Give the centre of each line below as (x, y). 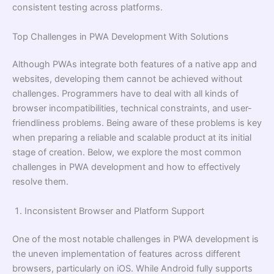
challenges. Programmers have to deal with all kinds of (125, 94)
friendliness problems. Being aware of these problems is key (137, 123)
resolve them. (40, 182)
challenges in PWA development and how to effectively (126, 167)
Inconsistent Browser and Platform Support (114, 211)
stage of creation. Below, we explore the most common (127, 153)
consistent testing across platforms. (87, 8)
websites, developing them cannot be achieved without (127, 79)
